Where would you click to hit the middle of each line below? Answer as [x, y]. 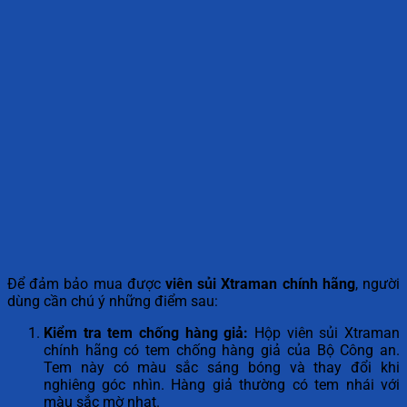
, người [377, 284]
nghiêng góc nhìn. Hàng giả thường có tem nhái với [222, 385]
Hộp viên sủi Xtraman [324, 333]
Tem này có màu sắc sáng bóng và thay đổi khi [222, 368]
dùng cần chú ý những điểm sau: [113, 302]
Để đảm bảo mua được [86, 284]
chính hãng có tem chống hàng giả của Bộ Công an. [222, 351]
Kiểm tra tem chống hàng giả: [146, 333]
